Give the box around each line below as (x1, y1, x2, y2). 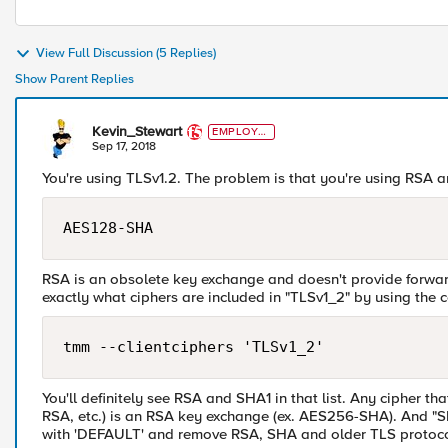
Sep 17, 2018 (92, 139, 156, 154)
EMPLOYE (212, 125, 266, 138)
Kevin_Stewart (92, 123, 182, 140)
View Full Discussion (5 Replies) (36, 45, 216, 62)
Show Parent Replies (15, 71, 134, 87)
